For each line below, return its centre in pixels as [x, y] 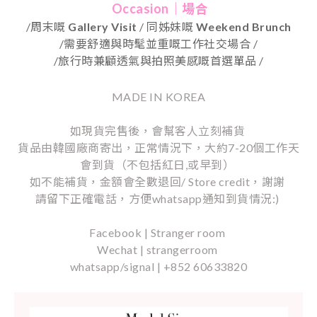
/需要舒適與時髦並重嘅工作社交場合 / [158, 44]
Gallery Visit [103, 27]
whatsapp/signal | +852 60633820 [158, 266]
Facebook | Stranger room [158, 232]
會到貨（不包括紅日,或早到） [158, 165]
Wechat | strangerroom [158, 249]
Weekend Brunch [243, 27]
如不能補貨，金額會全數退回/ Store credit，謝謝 [158, 181]
